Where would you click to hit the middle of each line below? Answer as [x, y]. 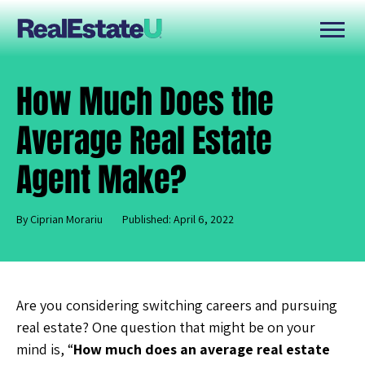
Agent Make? [101, 179]
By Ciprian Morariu [59, 219]
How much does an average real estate [202, 349]
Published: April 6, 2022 [178, 219]
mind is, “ [45, 349]
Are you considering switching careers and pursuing [177, 305]
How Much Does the [145, 101]
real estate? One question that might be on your [166, 327]
